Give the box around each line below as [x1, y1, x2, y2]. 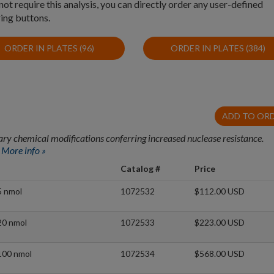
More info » [1, 144, 46, 157]
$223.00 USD [194, 217, 245, 228]
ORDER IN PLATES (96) [4, 42, 94, 53]
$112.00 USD [194, 186, 245, 197]
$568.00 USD [194, 248, 245, 259]
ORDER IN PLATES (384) [171, 42, 266, 53]
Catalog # [120, 163, 160, 174]
